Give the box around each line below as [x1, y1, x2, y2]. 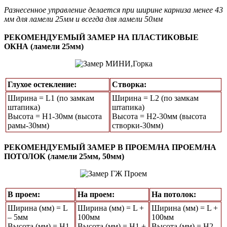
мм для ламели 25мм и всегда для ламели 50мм [4, 15, 163, 24]
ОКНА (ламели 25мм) [4, 42, 84, 51]
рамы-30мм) [8, 121, 49, 130]
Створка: [112, 80, 146, 89]
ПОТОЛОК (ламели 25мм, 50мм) [4, 152, 124, 161]
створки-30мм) [112, 121, 163, 130]
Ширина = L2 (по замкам [112, 94, 199, 103]
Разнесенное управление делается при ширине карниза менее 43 [4, 6, 223, 15]
